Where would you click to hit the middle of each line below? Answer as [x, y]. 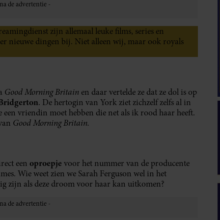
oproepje [46, 163]
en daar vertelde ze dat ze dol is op [138, 92]
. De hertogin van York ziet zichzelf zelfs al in [115, 103]
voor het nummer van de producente [126, 164]
